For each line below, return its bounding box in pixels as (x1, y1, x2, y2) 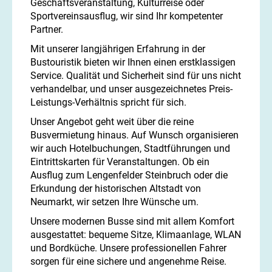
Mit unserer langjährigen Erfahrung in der (30, 43, 205, 55)
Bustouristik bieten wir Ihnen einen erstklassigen (30, 56, 236, 69)
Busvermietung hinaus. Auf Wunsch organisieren (30, 129, 239, 141)
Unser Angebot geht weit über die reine (30, 116, 194, 128)
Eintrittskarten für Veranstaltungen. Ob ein (30, 156, 209, 168)
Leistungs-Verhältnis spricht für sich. (30, 97, 186, 109)
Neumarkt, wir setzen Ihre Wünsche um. (30, 196, 199, 208)
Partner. (30, 24, 63, 36)
